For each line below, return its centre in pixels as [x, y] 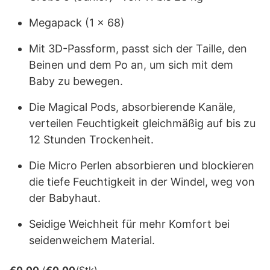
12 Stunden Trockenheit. [91, 140]
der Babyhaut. [65, 198]
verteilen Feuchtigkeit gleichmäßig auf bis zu [142, 123]
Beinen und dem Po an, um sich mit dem [131, 65]
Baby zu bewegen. [76, 81]
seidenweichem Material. [92, 240]
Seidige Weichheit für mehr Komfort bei [129, 224]
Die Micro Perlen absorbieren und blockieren [142, 165]
